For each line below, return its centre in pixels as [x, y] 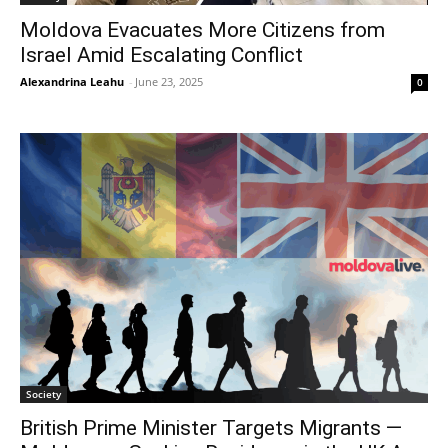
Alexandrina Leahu [72, 81]
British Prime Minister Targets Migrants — [211, 427]
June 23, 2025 [169, 81]
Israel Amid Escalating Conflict [161, 55]
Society [43, 393]
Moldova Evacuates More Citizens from [202, 30]
